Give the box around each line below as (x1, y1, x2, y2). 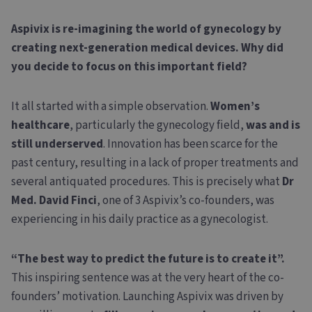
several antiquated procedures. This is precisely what (11, 173, 282, 190)
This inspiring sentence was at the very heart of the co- (11, 269, 284, 286)
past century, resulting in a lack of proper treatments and (11, 154, 299, 171)
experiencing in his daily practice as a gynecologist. (11, 210, 268, 228)
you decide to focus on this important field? (11, 58, 247, 75)
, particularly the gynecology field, (70, 116, 246, 134)
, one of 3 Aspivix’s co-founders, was (97, 192, 274, 209)
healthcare (11, 116, 70, 134)
